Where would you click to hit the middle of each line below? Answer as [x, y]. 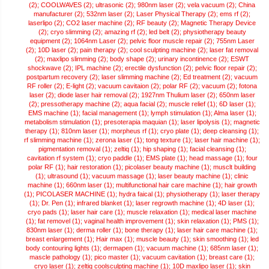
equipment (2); [52, 41]
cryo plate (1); [182, 131]
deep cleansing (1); [231, 131]
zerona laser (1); [121, 140]
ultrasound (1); [70, 176]
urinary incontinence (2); [194, 59]
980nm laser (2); [162, 5]
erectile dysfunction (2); [160, 68]
